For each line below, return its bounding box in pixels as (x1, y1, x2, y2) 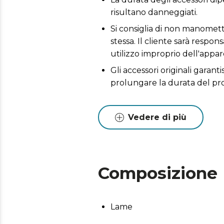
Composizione (98, 163, 217, 183)
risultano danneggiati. (110, 7, 197, 17)
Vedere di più (128, 112, 186, 122)
